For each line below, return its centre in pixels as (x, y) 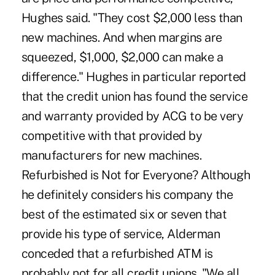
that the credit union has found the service (134, 96)
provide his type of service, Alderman (121, 234)
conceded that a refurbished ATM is (117, 253)
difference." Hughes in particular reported (134, 76)
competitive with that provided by (112, 135)
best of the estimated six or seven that (124, 214)
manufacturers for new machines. (111, 155)
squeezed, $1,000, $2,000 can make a (122, 57)
